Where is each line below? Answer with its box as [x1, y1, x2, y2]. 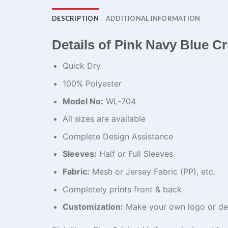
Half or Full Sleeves [96, 149, 173, 159]
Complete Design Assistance [62, 131, 173, 141]
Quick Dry [62, 61, 101, 71]
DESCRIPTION [52, 14, 99, 22]
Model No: [62, 96, 103, 106]
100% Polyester [62, 78, 122, 89]
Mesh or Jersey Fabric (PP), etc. [89, 166, 215, 177]
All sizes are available [62, 113, 146, 124]
